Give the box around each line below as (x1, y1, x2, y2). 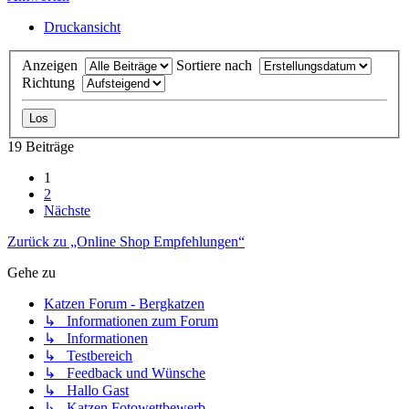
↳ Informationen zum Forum (44, 312, 218, 329)
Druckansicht (44, 19, 121, 36)
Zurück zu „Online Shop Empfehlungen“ (7, 233, 245, 249)
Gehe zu (7, 264, 56, 280)
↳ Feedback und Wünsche (44, 364, 205, 381)
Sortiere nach (176, 57, 259, 73)
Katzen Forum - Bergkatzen (44, 295, 204, 311)
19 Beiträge (7, 138, 74, 154)
